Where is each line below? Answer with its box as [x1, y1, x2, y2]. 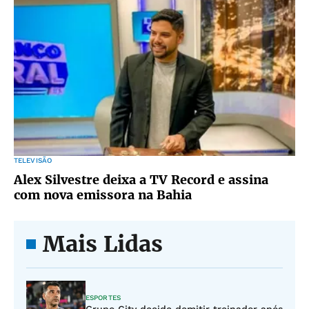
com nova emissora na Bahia [14, 187, 192, 203]
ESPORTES [86, 294, 121, 301]
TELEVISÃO [14, 157, 52, 164]
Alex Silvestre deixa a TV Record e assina [14, 172, 268, 188]
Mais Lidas [43, 230, 163, 258]
